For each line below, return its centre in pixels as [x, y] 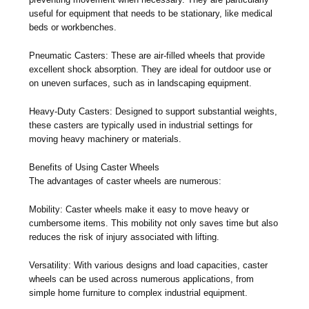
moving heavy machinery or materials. [106, 139]
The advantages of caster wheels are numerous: [126, 181]
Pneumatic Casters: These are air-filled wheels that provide [147, 56]
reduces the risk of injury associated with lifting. [124, 237]
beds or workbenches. [73, 28]
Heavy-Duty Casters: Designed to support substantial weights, [153, 112]
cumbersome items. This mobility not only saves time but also [154, 223]
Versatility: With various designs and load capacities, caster [149, 266]
